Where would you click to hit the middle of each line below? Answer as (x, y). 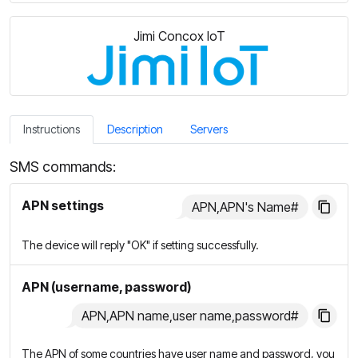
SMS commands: (63, 167)
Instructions (52, 129)
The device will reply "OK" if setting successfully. (140, 245)
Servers (209, 129)
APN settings (63, 205)
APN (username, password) (106, 287)
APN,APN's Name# (245, 207)
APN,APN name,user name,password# (190, 316)
